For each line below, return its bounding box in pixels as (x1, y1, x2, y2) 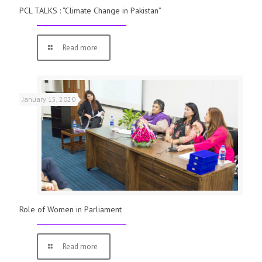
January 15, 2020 (22, 95, 75, 104)
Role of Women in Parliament (19, 204, 122, 215)
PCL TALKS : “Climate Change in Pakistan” (19, 5, 161, 16)
